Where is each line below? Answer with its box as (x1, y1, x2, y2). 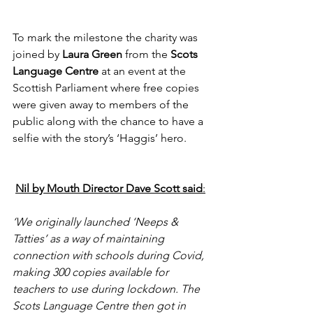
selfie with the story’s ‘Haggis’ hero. (13, 131, 187, 145)
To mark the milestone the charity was (13, 30, 201, 44)
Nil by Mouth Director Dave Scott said (15, 181, 203, 195)
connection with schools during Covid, (13, 248, 207, 262)
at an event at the (99, 64, 189, 78)
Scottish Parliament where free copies (13, 80, 202, 94)
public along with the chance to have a (13, 114, 206, 128)
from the (125, 47, 170, 61)
